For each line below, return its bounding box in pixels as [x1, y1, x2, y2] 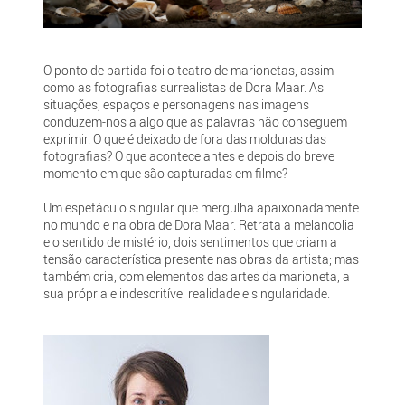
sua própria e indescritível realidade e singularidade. [43, 285, 331, 303]
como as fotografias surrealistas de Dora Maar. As [43, 79, 325, 97]
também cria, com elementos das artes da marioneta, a [43, 268, 351, 286]
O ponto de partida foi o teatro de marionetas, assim [43, 61, 334, 80]
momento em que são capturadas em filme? [43, 165, 288, 183]
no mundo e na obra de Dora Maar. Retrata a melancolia [43, 216, 355, 234]
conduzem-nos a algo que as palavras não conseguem [43, 113, 348, 131]
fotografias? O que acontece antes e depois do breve [43, 147, 335, 165]
